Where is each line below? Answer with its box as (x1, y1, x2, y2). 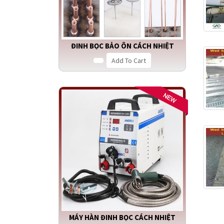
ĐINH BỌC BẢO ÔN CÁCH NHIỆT (70, 41, 174, 51)
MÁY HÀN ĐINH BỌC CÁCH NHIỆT (69, 212, 175, 222)
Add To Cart (111, 56, 146, 65)
